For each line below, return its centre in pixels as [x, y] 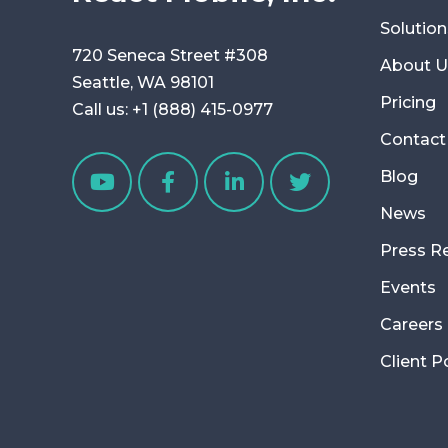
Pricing [407, 103]
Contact [412, 140]
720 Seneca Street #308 [170, 55]
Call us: [102, 109]
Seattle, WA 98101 [143, 82]
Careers [411, 325]
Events [407, 288]
